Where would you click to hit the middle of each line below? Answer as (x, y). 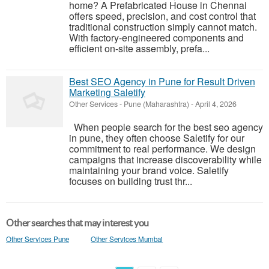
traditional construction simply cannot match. (163, 27)
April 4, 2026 (215, 104)
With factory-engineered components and (156, 38)
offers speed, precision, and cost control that (162, 16)
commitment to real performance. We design (162, 149)
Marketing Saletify (107, 92)
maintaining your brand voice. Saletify (149, 170)
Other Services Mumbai (127, 239)
